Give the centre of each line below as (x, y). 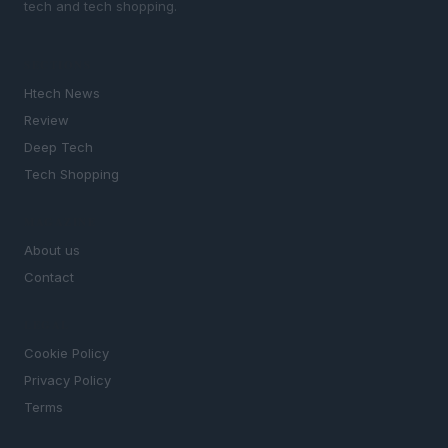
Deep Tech (58, 147)
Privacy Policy (67, 380)
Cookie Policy (66, 353)
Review (46, 120)
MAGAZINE (60, 222)
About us (52, 250)
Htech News (62, 93)
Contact (49, 277)
